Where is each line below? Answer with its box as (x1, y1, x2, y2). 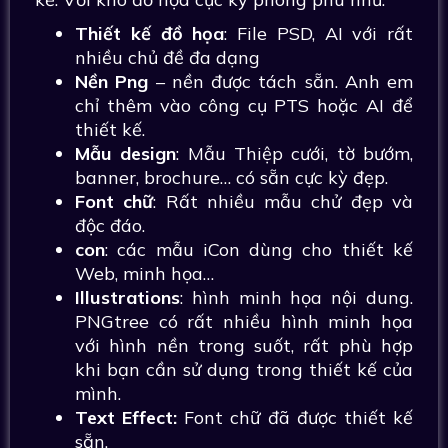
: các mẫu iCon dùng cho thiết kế (105, 238, 413, 261)
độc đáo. (75, 214, 145, 237)
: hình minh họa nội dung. (180, 286, 413, 309)
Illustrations (75, 286, 180, 309)
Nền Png (75, 70, 149, 93)
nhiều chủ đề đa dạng (75, 46, 260, 69)
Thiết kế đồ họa (75, 22, 225, 45)
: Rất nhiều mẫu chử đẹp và (153, 190, 414, 213)
